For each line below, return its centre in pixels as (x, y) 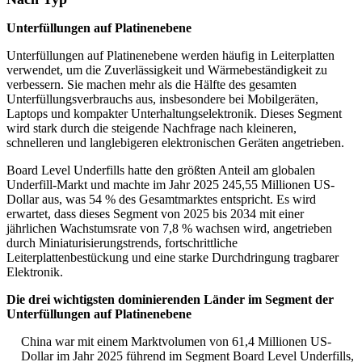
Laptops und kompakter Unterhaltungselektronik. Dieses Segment (174, 114)
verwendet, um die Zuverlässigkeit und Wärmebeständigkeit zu (167, 70)
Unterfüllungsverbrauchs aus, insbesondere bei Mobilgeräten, (162, 99)
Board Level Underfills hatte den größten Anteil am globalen (161, 170)
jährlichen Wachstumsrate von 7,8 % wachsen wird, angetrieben (169, 229)
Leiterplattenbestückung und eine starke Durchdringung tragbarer (173, 258)
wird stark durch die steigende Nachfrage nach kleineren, (152, 128)
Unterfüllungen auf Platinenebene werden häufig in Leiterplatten (170, 56)
